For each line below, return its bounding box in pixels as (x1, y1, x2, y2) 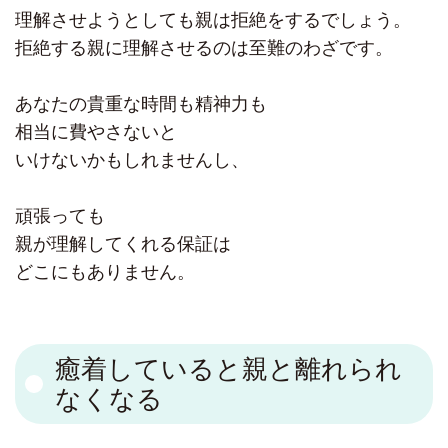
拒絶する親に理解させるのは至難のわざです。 (15, 38, 393, 59)
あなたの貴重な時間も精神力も (15, 94, 267, 115)
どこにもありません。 (15, 262, 195, 283)
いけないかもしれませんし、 (15, 150, 249, 171)
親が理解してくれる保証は (15, 234, 231, 255)
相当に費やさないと (15, 122, 177, 143)
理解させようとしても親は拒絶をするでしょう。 (15, 10, 411, 31)
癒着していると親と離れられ (55, 355, 402, 384)
